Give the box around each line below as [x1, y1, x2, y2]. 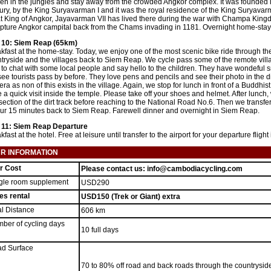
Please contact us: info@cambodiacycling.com [80, 165, 243, 173]
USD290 [80, 178, 109, 187]
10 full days [80, 226, 119, 234]
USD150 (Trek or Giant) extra [80, 192, 180, 201]
